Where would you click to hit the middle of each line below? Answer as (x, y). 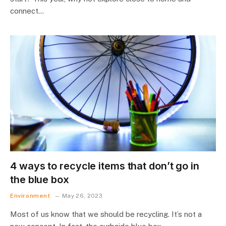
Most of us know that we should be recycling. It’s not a (106, 214)
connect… (27, 11)
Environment (30, 195)
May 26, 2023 (82, 195)
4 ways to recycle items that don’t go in (105, 166)
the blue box (40, 179)
